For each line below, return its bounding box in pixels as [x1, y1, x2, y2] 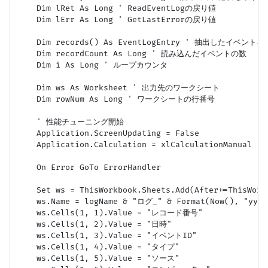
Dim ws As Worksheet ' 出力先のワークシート [17, 83, 220, 93]
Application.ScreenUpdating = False [17, 128, 199, 138]
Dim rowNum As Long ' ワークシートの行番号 [17, 94, 215, 104]
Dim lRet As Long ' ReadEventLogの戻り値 [17, 3, 216, 13]
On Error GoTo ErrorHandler [17, 162, 161, 172]
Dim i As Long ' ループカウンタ [17, 60, 167, 70]
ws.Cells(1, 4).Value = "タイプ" [17, 242, 179, 252]
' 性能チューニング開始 [17, 117, 124, 127]
